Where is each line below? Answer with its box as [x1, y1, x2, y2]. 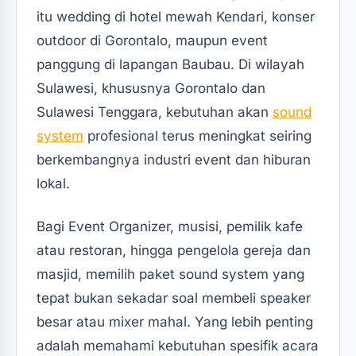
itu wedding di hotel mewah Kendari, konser [37, 9, 315, 25]
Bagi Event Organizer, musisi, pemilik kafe [37, 219, 303, 234]
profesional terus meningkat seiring [83, 128, 311, 144]
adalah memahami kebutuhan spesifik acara [37, 338, 319, 354]
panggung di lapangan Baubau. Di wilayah [37, 56, 304, 72]
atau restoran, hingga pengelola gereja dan [37, 242, 311, 258]
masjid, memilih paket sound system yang [37, 266, 304, 282]
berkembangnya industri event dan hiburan [37, 152, 311, 168]
